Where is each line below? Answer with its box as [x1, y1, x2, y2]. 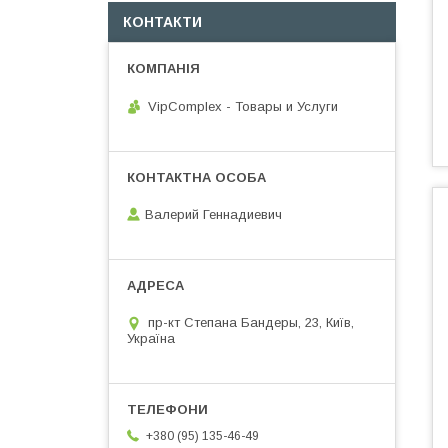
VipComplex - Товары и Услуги [148, 98, 338, 114]
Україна [127, 331, 175, 347]
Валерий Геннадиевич [145, 207, 282, 223]
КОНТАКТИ [123, 14, 202, 30]
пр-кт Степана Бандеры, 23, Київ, [148, 315, 354, 331]
